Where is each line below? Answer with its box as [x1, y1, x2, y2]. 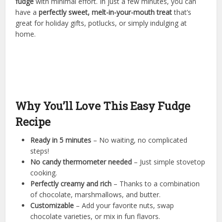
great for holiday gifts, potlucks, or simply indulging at [15, 18, 187, 28]
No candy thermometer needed [30, 157, 132, 167]
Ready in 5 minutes [30, 135, 92, 145]
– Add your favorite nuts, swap [74, 201, 174, 211]
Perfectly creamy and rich [30, 179, 112, 189]
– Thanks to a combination [111, 179, 200, 189]
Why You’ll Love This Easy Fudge [15, 99, 191, 113]
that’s [172, 7, 192, 17]
